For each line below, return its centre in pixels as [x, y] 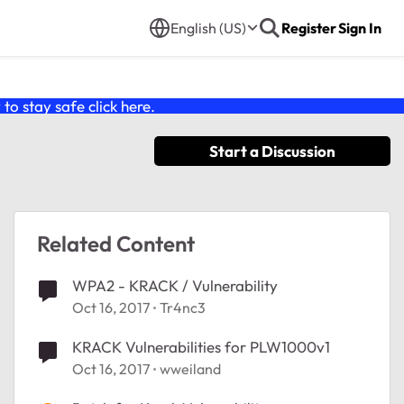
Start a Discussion [272, 151]
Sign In [360, 28]
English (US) [208, 28]
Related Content [116, 243]
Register [309, 28]
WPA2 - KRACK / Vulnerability [175, 285]
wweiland [190, 369]
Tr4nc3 [183, 308]
